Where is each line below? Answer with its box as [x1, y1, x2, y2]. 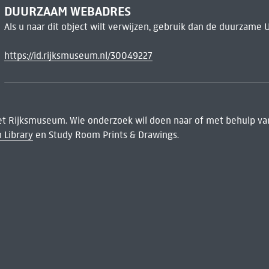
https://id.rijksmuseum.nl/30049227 [4, 49, 153, 61]
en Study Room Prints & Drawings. [32, 129, 179, 141]
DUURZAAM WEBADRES [4, 3, 131, 19]
